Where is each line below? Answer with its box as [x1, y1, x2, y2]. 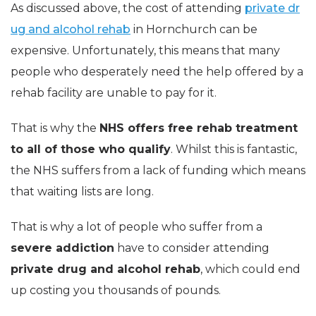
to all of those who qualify [11, 142, 171, 156]
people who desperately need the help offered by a [11, 64, 303, 78]
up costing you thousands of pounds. [11, 283, 221, 297]
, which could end [200, 262, 300, 276]
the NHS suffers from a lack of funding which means [11, 163, 305, 177]
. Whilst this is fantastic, [171, 142, 297, 156]
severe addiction [11, 241, 114, 255]
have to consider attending [114, 241, 269, 255]
